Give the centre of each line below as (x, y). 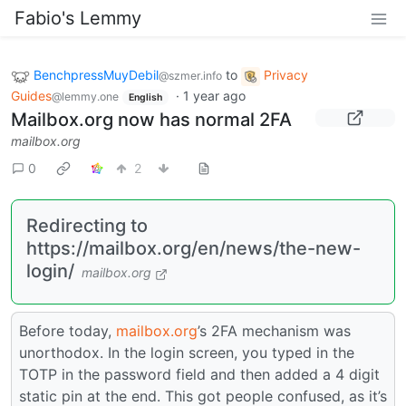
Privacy (286, 75)
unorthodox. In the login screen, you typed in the (187, 353)
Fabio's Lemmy (78, 18)
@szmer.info (190, 76)
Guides (31, 95)
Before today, (68, 331)
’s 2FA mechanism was (274, 331)
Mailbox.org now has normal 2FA (151, 120)
